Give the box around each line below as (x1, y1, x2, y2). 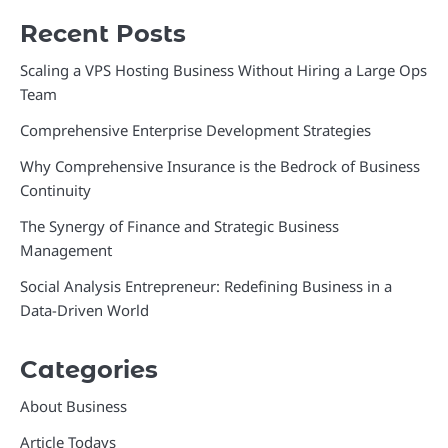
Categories (20, 355, 158, 384)
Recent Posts (20, 19, 186, 48)
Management (20, 240, 112, 260)
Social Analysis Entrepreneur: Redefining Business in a (20, 276, 392, 296)
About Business (20, 396, 127, 416)
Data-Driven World (20, 300, 149, 320)
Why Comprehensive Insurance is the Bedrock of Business (20, 156, 420, 176)
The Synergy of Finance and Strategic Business (20, 216, 339, 236)
